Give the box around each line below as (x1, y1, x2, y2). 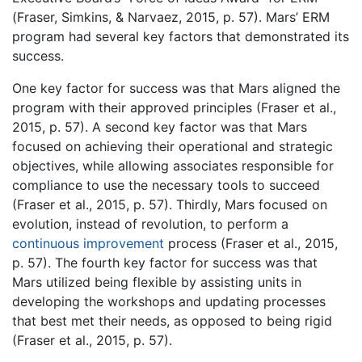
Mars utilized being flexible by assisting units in (12, 274, 301, 290)
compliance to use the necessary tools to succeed (12, 177, 320, 193)
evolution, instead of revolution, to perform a (12, 216, 288, 232)
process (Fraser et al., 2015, (164, 235, 338, 251)
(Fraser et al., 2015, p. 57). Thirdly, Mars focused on (12, 196, 327, 213)
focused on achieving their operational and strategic (12, 138, 333, 154)
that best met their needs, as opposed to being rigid (12, 313, 332, 329)
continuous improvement (12, 235, 164, 251)
